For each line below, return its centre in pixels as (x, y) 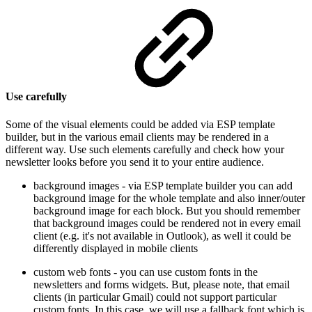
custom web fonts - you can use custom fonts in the (146, 272)
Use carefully (38, 97)
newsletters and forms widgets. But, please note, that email (162, 284)
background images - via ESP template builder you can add (163, 185)
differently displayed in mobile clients (116, 248)
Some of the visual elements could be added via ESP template (140, 124)
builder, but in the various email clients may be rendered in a (137, 136)
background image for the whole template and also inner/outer (169, 198)
